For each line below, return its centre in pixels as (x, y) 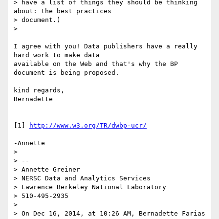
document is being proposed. (66, 73)
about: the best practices (63, 11)
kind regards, (39, 90)
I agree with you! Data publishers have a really (106, 46)
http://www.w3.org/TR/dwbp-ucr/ (88, 126)
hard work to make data (57, 55)
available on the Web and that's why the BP (96, 64)
